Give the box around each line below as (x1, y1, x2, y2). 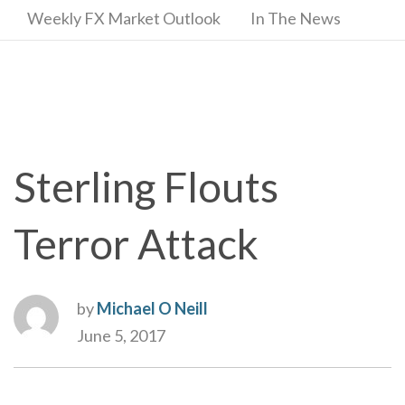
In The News (250, 8, 341, 28)
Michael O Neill (97, 298, 208, 318)
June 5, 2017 (77, 325, 165, 345)
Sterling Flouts (14, 162, 278, 212)
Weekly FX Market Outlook (27, 8, 221, 28)
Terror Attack (14, 219, 259, 268)
